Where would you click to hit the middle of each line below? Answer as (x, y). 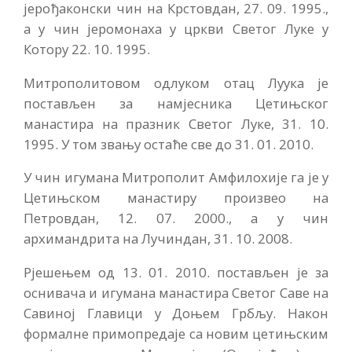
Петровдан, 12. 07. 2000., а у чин (176, 218)
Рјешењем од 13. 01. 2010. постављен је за (176, 273)
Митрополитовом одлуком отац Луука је (176, 82)
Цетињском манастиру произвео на (176, 198)
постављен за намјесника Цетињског (176, 103)
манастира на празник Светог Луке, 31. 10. (176, 123)
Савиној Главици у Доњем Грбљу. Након (176, 313)
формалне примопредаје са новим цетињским (176, 334)
